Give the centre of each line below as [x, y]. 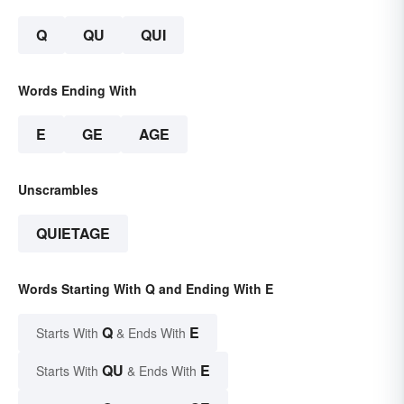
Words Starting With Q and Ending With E [146, 289]
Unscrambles [58, 190]
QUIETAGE [73, 234]
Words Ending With [78, 91]
